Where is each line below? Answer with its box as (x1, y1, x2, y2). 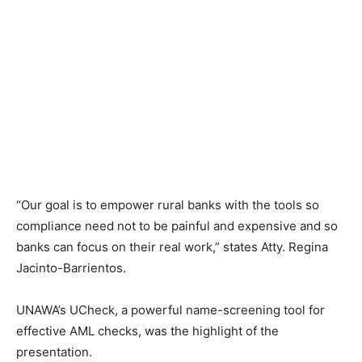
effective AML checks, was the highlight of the (16, 323, 279, 339)
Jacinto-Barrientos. (16, 260, 126, 276)
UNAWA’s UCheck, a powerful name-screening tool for (16, 302, 325, 318)
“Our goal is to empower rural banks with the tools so (16, 197, 319, 213)
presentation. (16, 344, 95, 360)
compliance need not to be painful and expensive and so (16, 218, 338, 234)
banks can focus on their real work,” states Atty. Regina (16, 239, 328, 255)
